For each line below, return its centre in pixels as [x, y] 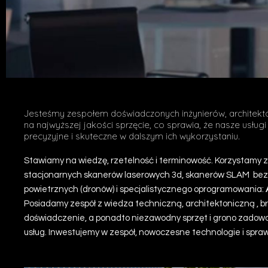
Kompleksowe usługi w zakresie [191, 124]
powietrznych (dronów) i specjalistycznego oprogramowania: [145, 189]
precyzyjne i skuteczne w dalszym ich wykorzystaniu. [132, 136]
